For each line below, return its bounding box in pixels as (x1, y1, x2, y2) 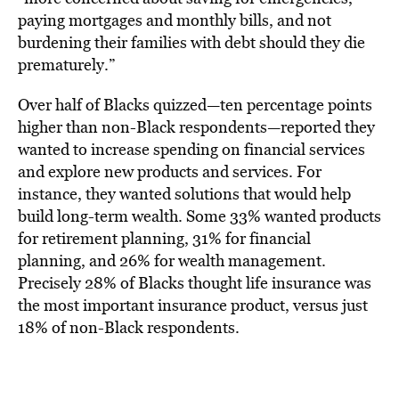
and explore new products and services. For (18, 160, 322, 183)
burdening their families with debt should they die (18, 31, 365, 53)
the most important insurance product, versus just (18, 294, 368, 316)
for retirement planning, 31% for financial (18, 227, 311, 249)
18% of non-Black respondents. (18, 316, 240, 338)
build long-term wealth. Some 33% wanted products (18, 205, 381, 227)
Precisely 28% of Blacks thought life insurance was (18, 272, 371, 294)
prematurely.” (18, 53, 115, 76)
